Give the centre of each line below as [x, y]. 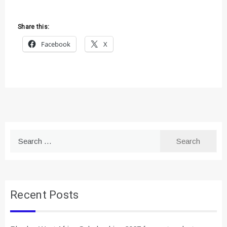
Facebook [56, 44]
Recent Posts [45, 195]
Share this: [34, 27]
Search [22, 136]
